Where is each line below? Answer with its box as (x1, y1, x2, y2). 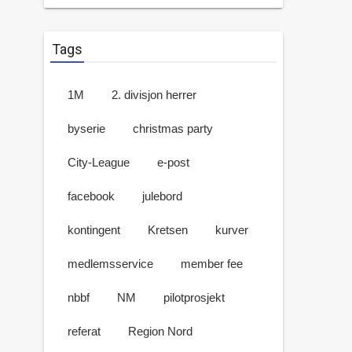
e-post (157, 156, 189, 169)
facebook (68, 189, 115, 203)
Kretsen (148, 223, 188, 236)
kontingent (68, 223, 120, 236)
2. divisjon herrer (112, 88, 196, 101)
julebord (142, 189, 182, 203)
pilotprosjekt (163, 291, 225, 304)
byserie (68, 122, 105, 135)
